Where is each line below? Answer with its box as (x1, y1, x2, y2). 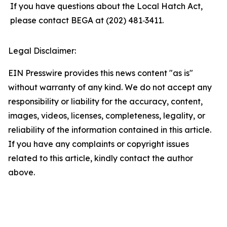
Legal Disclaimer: (8, 46, 76, 56)
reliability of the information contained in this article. (8, 125, 211, 135)
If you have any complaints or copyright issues (8, 139, 189, 149)
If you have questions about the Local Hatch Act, (10, 1, 203, 11)
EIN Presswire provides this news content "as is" (8, 68, 193, 78)
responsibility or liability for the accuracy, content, (8, 96, 203, 106)
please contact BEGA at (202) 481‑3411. (10, 15, 168, 25)
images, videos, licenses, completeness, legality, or (8, 110, 205, 121)
